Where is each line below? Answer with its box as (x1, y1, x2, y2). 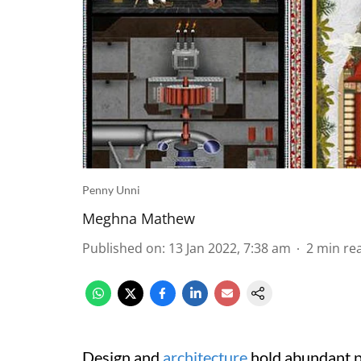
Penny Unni (82, 183, 140, 197)
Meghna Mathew (82, 209, 195, 228)
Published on (82, 239, 162, 257)
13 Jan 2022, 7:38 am (168, 239, 291, 257)
